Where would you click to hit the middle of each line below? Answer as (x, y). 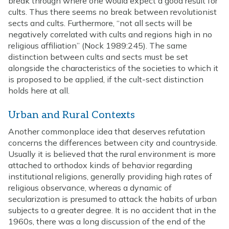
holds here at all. (39, 90)
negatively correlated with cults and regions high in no (110, 34)
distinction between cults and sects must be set (98, 56)
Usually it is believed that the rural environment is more (112, 154)
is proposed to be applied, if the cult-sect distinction (106, 79)
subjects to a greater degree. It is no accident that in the (112, 210)
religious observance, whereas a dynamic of (90, 187)
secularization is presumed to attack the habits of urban (112, 199)
